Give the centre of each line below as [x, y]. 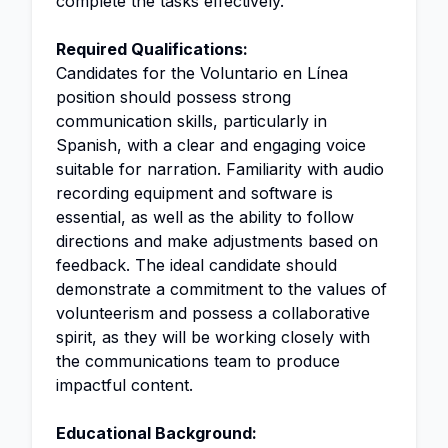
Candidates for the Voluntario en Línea [202, 73]
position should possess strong [173, 97]
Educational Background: [156, 433]
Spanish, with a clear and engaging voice [211, 145]
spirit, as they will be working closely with [213, 337]
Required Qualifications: [152, 49]
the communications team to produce [198, 361]
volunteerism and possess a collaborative [213, 313]
